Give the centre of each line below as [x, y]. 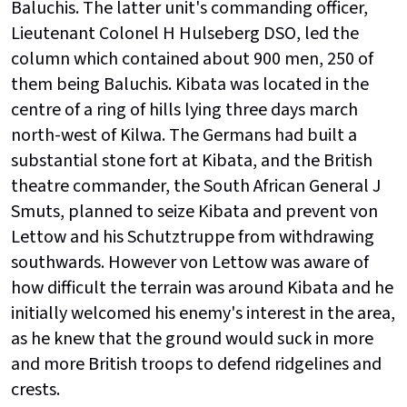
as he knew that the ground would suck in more [192, 339]
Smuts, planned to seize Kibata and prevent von [194, 212]
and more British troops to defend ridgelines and [196, 365]
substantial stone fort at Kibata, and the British [192, 161]
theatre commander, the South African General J [196, 187]
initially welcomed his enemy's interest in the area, [203, 314]
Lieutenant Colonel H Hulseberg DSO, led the [185, 34]
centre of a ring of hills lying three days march [184, 110]
